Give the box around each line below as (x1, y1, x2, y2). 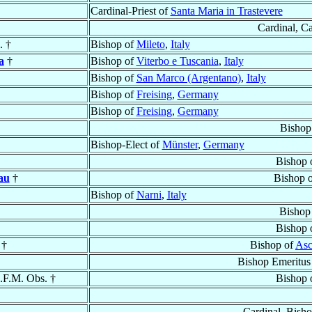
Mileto (136, 38, 165, 51)
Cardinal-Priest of (90, 5, 171, 17)
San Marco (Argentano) (136, 72, 241, 84)
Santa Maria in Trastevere (170, 5, 283, 17)
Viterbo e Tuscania (136, 55, 219, 68)
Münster (162, 139, 198, 151)
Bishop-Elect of (90, 139, 162, 151)
